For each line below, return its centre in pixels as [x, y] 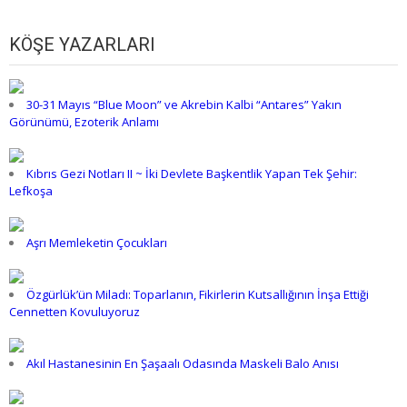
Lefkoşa [31, 191]
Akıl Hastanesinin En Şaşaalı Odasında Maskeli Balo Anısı [183, 364]
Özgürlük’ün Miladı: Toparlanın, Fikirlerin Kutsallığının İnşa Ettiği [198, 295]
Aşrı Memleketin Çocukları [97, 243]
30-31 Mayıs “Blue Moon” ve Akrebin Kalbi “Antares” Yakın [184, 105]
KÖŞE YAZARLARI [82, 45]
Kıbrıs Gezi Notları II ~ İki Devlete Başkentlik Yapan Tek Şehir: [192, 174]
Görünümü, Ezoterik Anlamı [84, 122]
